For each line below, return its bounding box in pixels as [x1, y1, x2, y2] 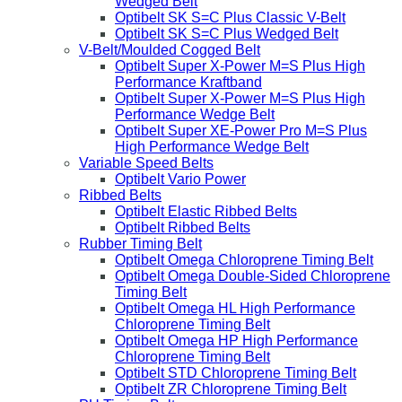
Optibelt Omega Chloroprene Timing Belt [115, 252, 373, 267]
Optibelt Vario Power [115, 171, 246, 187]
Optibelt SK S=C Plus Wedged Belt [115, 26, 338, 41]
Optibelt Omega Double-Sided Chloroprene [115, 268, 390, 284]
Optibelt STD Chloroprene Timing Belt [115, 365, 356, 380]
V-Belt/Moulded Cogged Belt [79, 42, 260, 57]
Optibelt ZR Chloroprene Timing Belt [115, 381, 346, 397]
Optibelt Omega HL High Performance [115, 301, 355, 316]
